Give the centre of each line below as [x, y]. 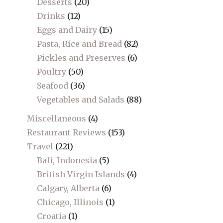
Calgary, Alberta [68, 188]
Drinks [51, 16]
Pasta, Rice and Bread [80, 44]
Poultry [52, 72]
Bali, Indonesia [67, 161]
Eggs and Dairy [67, 30]
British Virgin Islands [81, 174]
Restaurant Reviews [67, 133]
